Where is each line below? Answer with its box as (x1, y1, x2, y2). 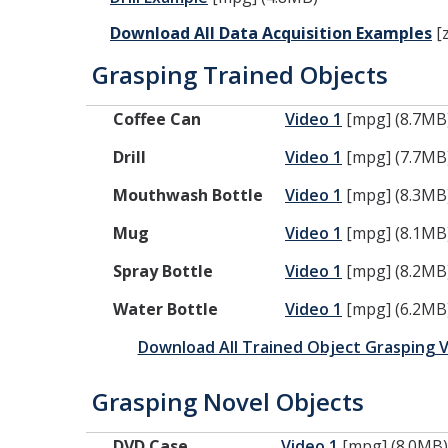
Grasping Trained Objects (86, 58, 388, 91)
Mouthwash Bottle (113, 184, 263, 206)
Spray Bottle (113, 260, 213, 282)
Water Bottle (113, 298, 218, 320)
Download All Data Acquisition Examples (110, 22, 432, 44)
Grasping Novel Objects (86, 385, 364, 418)
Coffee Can (113, 108, 201, 130)
